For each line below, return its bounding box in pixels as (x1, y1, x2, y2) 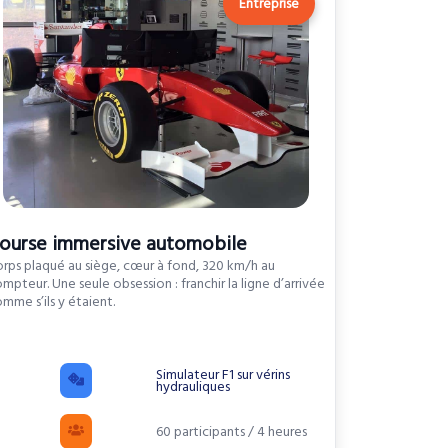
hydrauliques (155, 376, 230, 397)
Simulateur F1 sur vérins (155, 364, 290, 385)
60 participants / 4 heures (155, 421, 307, 442)
